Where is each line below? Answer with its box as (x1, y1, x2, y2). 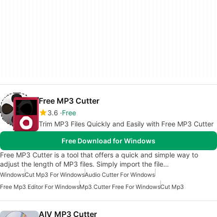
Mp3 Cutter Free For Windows (79, 183, 160, 191)
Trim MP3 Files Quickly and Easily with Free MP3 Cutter (39, 120, 214, 128)
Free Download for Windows (62, 137, 155, 145)
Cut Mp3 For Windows (25, 171, 85, 179)
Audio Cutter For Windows (85, 171, 155, 179)
